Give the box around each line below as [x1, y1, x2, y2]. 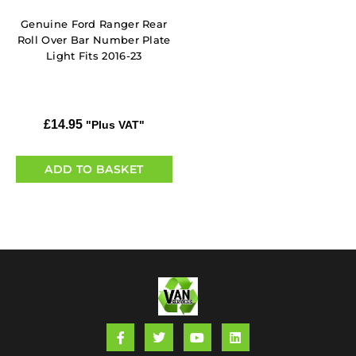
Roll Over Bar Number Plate [17, 33, 171, 46]
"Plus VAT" [85, 118, 145, 131]
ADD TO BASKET [44, 161, 144, 176]
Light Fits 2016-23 [46, 48, 142, 62]
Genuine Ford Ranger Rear [21, 17, 168, 30]
